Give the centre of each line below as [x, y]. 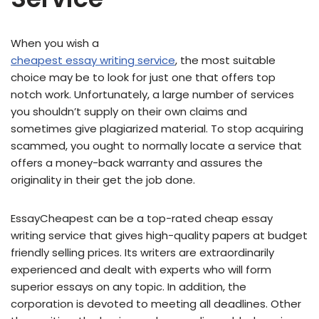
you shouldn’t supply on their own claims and [129, 112]
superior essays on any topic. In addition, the [129, 287]
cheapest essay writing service [93, 61]
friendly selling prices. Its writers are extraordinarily [142, 253]
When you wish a [55, 43]
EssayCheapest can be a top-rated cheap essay [142, 219]
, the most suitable [225, 61]
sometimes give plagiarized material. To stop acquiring [157, 129]
